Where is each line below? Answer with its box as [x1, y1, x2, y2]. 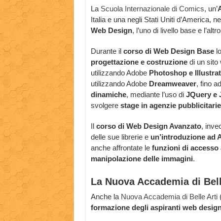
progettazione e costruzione [90, 58, 189, 67]
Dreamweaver [147, 79, 196, 88]
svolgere [90, 101, 120, 110]
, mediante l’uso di [126, 90, 186, 99]
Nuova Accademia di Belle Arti [118, 192, 218, 201]
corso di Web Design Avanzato [96, 122, 201, 131]
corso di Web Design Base [123, 47, 214, 56]
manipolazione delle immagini [90, 154, 193, 163]
